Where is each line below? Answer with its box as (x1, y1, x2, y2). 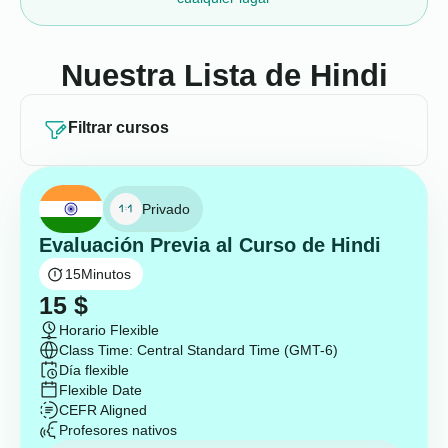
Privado (142, 201, 190, 217)
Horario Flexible (59, 322, 159, 338)
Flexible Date (59, 382, 142, 398)
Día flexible (59, 362, 129, 378)
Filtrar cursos (68, 119, 169, 136)
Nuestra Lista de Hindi (60, 58, 388, 93)
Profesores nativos (59, 422, 177, 438)
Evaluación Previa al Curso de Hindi (39, 234, 381, 256)
